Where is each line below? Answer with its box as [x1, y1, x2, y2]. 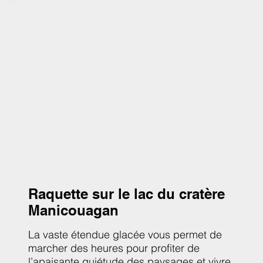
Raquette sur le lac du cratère [28, 186, 225, 203]
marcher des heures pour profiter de [28, 241, 200, 255]
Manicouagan [28, 202, 119, 219]
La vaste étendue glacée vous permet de [28, 228, 222, 242]
